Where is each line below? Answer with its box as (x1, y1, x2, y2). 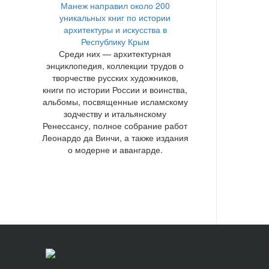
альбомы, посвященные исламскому (42, 95, 188, 107)
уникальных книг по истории (59, 11, 171, 23)
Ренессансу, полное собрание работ (43, 119, 187, 131)
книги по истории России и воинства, (43, 83, 187, 95)
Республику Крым (80, 35, 150, 47)
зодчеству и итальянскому (64, 107, 166, 119)
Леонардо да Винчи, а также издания (41, 131, 189, 144)
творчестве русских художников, (52, 71, 178, 83)
